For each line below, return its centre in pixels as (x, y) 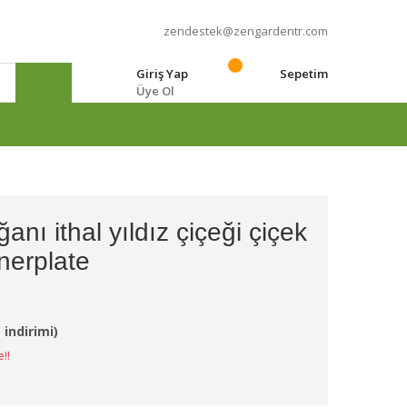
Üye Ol (155, 91)
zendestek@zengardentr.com (246, 31)
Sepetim (304, 74)
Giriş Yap (162, 74)
